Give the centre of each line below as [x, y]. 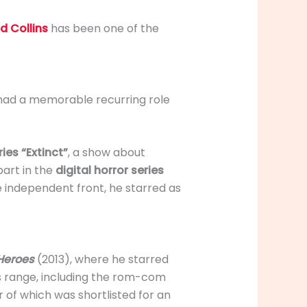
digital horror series [109, 171]
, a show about [106, 153]
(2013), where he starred [101, 260]
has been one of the [103, 29]
